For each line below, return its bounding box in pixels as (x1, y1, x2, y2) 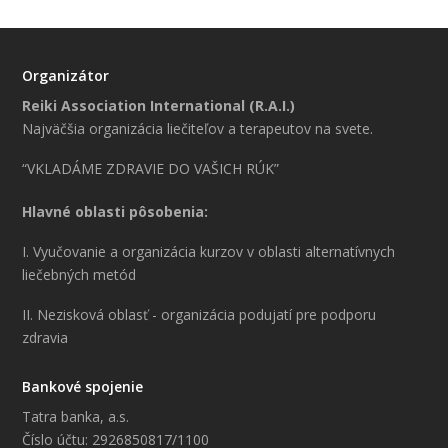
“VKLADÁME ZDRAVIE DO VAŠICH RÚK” (22, 159, 280, 179)
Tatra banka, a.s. (22, 406, 130, 426)
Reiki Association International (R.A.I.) (22, 96, 296, 116)
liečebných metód (22, 264, 137, 284)
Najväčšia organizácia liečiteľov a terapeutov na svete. (22, 119, 374, 139)
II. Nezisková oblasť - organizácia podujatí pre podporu (22, 304, 377, 324)
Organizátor (21, 66, 109, 86)
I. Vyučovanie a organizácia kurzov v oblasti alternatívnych (22, 241, 396, 261)
